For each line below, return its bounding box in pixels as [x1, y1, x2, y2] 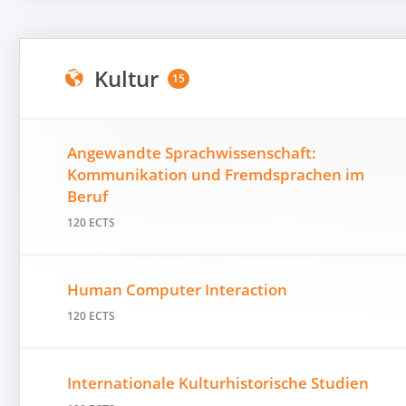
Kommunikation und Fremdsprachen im [66, 163, 364, 185]
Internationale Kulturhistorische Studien [66, 372, 369, 393]
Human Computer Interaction [66, 278, 287, 300]
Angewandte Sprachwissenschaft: [66, 141, 316, 163]
